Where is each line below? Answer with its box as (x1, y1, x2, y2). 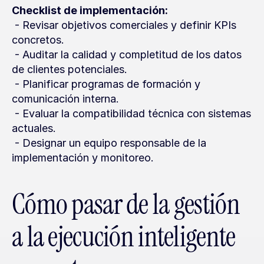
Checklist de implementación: (12, 4, 168, 16)
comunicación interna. (12, 93, 119, 105)
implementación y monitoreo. (12, 151, 154, 164)
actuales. (12, 122, 56, 134)
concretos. (12, 34, 64, 46)
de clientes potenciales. (12, 63, 127, 75)
